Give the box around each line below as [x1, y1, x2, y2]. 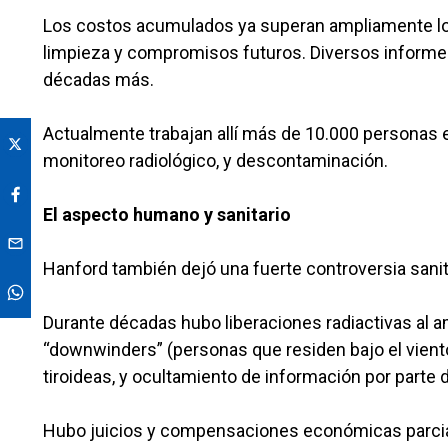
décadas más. [43, 69, 154, 90]
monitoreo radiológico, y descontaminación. [43, 150, 388, 171]
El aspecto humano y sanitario [43, 204, 291, 225]
